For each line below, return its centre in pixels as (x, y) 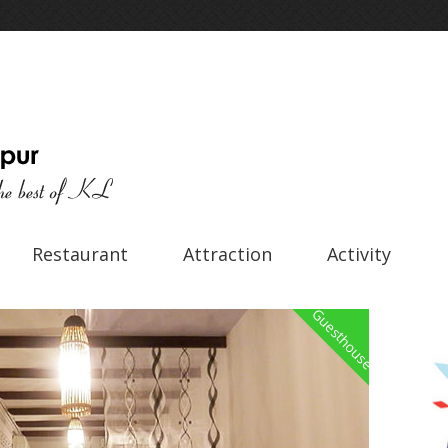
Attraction (227, 254)
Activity (359, 254)
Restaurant (80, 254)
